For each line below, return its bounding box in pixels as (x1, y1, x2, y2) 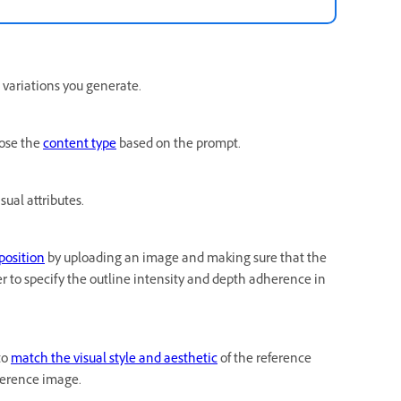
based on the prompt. (116, 135, 241, 156)
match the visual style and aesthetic (11, 350, 218, 371)
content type (43, 135, 116, 156)
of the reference (218, 350, 311, 371)
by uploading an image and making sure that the (45, 250, 327, 270)
